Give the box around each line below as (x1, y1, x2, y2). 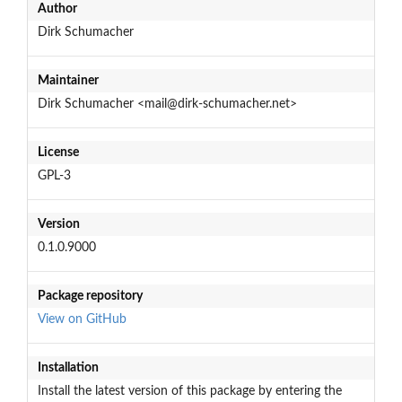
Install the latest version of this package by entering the (37, 384, 342, 398)
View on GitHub (37, 312, 127, 326)
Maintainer (37, 74, 99, 87)
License (37, 145, 79, 159)
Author (37, 2, 77, 15)
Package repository (37, 289, 143, 302)
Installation (37, 361, 99, 374)
